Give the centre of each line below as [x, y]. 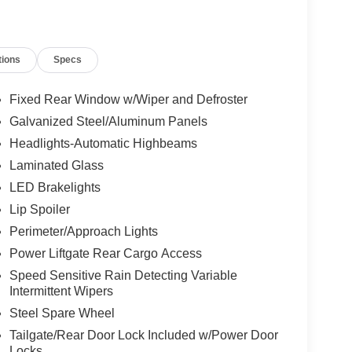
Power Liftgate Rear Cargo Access [105, 253]
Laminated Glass [56, 165]
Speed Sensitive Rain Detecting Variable [123, 275]
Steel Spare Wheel [62, 313]
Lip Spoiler [39, 209]
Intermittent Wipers [61, 291]
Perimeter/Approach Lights [83, 231]
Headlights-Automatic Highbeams [103, 143]
